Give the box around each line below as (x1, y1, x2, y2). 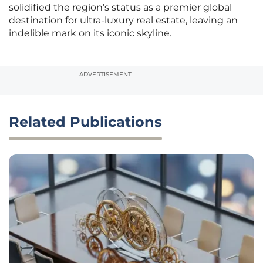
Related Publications (9, 113, 162, 131)
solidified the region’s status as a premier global (9, 2, 232, 14)
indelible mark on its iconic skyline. (9, 28, 171, 39)
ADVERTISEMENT (79, 70, 131, 79)
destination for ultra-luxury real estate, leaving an (9, 15, 238, 26)
